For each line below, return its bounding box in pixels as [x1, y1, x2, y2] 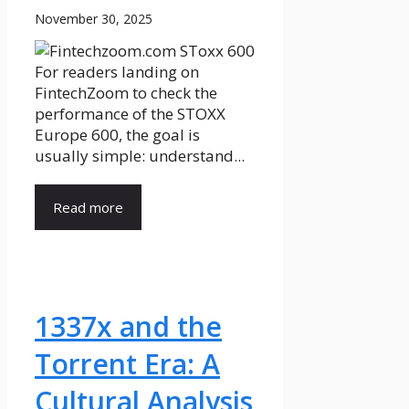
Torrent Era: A [35, 344, 220, 383]
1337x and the [35, 307, 222, 345]
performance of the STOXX [35, 102, 225, 124]
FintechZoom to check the [35, 81, 217, 103]
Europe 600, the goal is [35, 123, 200, 145]
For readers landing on [35, 60, 199, 82]
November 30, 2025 [35, 9, 152, 27]
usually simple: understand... [35, 144, 245, 166]
